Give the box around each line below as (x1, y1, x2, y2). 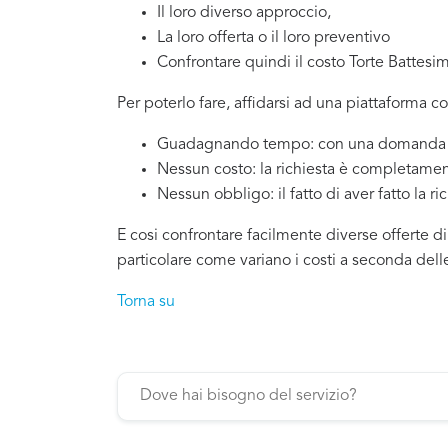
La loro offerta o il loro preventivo (157, 29, 390, 46)
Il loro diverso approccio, (157, 4, 331, 21)
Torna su (117, 293, 175, 310)
